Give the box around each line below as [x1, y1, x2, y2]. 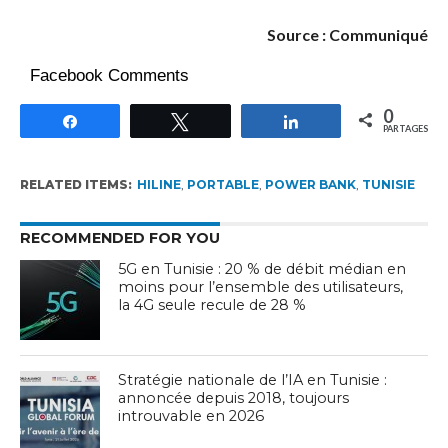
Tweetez [201, 111, 258, 129]
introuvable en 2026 [118, 406, 265, 425]
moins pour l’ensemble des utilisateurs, [118, 277, 404, 296]
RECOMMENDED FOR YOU [19, 228, 220, 247]
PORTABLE [186, 176, 259, 192]
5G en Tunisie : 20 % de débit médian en [118, 259, 407, 278]
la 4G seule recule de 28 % [118, 295, 307, 314]
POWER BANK [264, 176, 356, 192]
